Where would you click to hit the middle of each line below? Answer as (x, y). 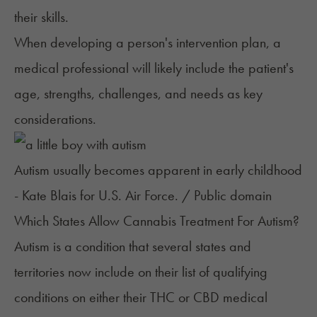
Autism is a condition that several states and (133, 247)
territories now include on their (98, 272)
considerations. (55, 119)
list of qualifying (225, 272)
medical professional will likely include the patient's (154, 68)
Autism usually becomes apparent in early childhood (158, 170)
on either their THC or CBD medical (168, 298)
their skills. (41, 17)
